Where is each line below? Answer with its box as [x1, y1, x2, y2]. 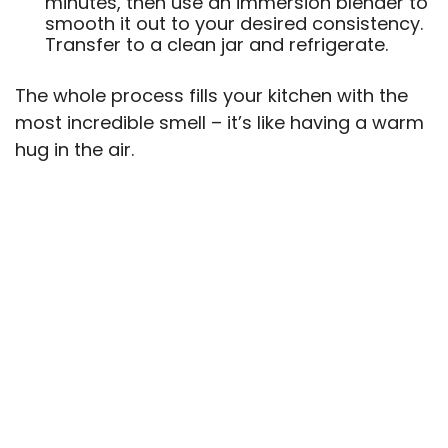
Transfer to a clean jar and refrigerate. [45, 31, 388, 57]
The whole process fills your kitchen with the [15, 82, 408, 108]
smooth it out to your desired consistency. [45, 10, 423, 36]
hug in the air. [15, 136, 134, 162]
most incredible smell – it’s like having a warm [15, 109, 424, 135]
